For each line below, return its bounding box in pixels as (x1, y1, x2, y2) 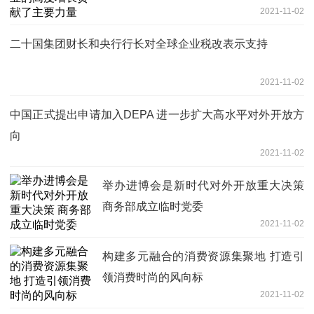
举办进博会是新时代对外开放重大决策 (102, 179, 304, 192)
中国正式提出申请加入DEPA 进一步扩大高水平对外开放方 (10, 109, 304, 121)
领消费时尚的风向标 (102, 271, 203, 284)
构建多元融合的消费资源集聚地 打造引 (102, 250, 304, 263)
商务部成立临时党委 (102, 200, 203, 213)
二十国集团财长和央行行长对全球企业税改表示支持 (10, 38, 268, 50)
